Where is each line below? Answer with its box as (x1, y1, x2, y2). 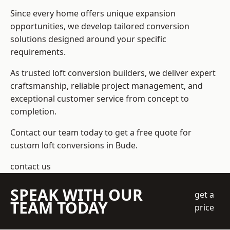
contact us (10, 161, 51, 172)
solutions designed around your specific (10, 33, 166, 45)
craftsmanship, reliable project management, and (10, 80, 203, 92)
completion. (10, 106, 56, 118)
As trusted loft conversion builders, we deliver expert (10, 67, 216, 79)
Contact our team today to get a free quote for (10, 127, 191, 139)
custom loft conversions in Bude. (10, 140, 138, 151)
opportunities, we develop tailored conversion (10, 21, 189, 32)
